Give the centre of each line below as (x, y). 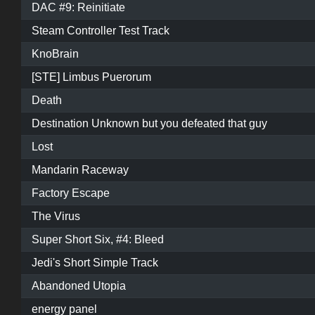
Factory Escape (71, 193)
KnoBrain (55, 54)
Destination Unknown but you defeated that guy (149, 124)
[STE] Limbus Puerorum (91, 77)
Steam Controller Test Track (101, 31)
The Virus (56, 217)
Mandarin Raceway (80, 170)
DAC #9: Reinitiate (78, 8)
